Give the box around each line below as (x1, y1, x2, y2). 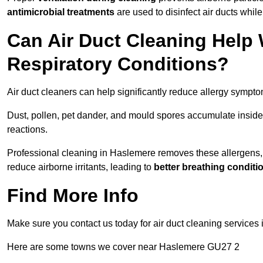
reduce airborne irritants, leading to (7, 162, 154, 173)
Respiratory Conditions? (7, 53, 229, 75)
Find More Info (7, 185, 139, 207)
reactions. (7, 124, 48, 135)
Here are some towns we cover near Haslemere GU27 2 (7, 242, 240, 252)
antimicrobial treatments (7, 7, 114, 18)
